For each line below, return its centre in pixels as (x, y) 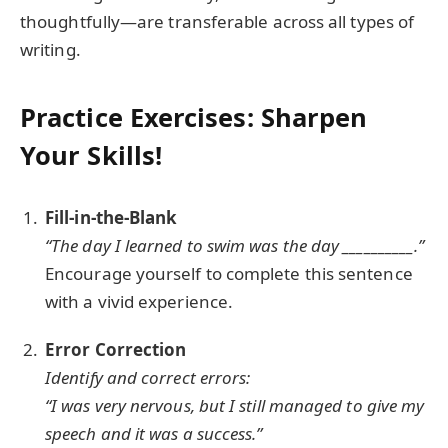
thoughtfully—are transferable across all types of (217, 21)
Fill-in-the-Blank (111, 218)
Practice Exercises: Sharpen (194, 117)
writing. (50, 49)
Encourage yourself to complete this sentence (229, 274)
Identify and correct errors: (148, 378)
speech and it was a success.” (154, 434)
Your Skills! (91, 155)
